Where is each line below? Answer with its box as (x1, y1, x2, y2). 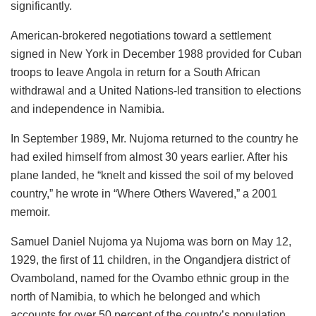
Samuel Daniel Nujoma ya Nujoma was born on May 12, (11, 235, 291, 248)
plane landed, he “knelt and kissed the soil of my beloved (11, 169, 293, 181)
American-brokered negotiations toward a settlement (11, 29, 271, 42)
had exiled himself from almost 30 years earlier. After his (11, 150, 288, 163)
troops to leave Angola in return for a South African (11, 66, 260, 78)
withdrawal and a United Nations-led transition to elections (11, 84, 301, 97)
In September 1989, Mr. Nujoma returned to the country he (11, 132, 298, 145)
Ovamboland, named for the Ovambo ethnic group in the (11, 272, 289, 284)
